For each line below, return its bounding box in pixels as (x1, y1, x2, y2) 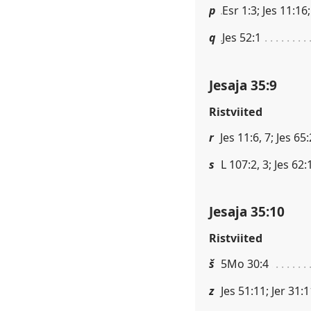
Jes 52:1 (222, 30, 261, 45)
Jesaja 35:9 (209, 75, 277, 94)
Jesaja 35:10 (209, 202, 285, 221)
